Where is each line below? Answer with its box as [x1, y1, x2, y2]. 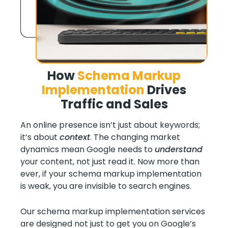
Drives [147, 81, 186, 99]
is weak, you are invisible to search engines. [20, 180, 191, 192]
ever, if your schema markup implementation [20, 168, 202, 180]
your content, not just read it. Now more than [20, 156, 199, 168]
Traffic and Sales [60, 96, 168, 113]
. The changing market [90, 131, 180, 144]
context [60, 131, 90, 144]
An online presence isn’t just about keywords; [20, 119, 200, 131]
